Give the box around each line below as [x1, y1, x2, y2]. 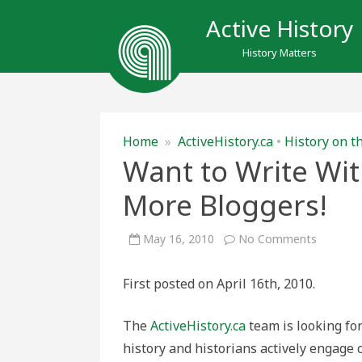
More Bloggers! [123, 186, 327, 224]
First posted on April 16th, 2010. [123, 275, 315, 293]
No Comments [238, 231, 317, 246]
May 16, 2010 [143, 231, 214, 246]
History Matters [242, 45, 317, 60]
